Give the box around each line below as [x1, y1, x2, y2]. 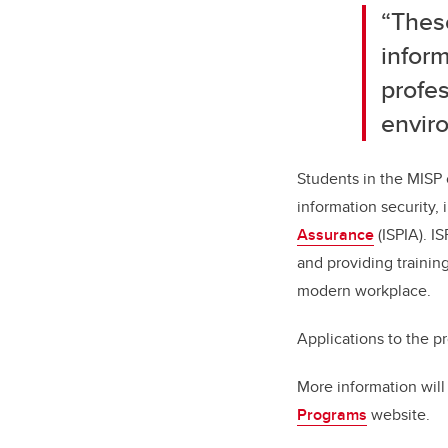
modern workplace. [297, 279, 431, 303]
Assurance [297, 223, 374, 247]
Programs [297, 403, 367, 427]
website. [367, 403, 430, 427]
